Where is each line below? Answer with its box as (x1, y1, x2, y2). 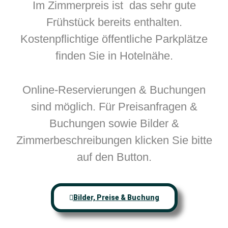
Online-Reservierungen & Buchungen (22, 83, 206, 97)
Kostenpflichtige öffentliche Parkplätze (20, 32, 208, 45)
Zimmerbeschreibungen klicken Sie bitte (16, 134, 212, 147)
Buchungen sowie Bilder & (49, 117, 179, 130)
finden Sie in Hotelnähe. (55, 49, 173, 62)
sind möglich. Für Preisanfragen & (31, 100, 197, 113)
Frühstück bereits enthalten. (46, 15, 182, 28)
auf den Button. (76, 151, 152, 164)
